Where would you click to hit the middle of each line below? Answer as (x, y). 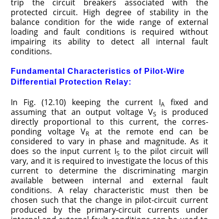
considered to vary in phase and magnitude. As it (109, 141)
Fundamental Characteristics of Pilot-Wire (98, 71)
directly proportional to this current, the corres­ (109, 121)
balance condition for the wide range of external (109, 22)
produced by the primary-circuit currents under (109, 209)
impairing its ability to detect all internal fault (109, 41)
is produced (182, 112)
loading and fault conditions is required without (109, 32)
